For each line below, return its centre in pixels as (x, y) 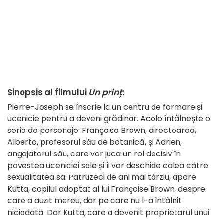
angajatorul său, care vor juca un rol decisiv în (94, 154)
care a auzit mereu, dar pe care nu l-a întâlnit (95, 201)
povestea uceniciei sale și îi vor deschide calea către (108, 166)
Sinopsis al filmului (48, 93)
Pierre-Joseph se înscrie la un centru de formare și (105, 107)
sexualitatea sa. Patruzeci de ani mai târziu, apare (102, 177)
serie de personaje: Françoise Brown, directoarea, (102, 131)
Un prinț (105, 93)
